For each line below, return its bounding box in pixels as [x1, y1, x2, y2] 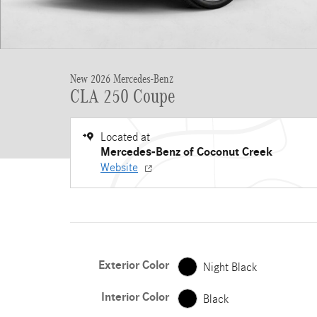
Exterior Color [98, 258, 169, 272]
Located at [100, 130, 150, 144]
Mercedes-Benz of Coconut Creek [100, 145, 272, 159]
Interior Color [100, 290, 169, 304]
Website [100, 161, 138, 174]
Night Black [202, 260, 258, 274]
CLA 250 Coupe [70, 86, 175, 107]
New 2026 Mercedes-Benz [70, 72, 173, 86]
